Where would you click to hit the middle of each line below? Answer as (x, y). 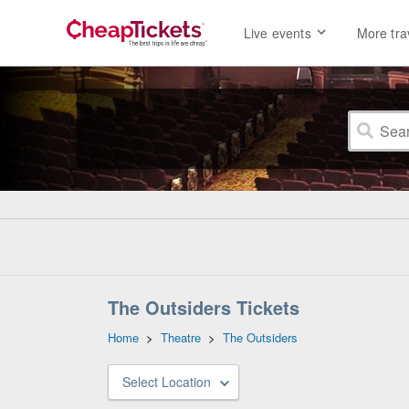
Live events (278, 33)
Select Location (167, 382)
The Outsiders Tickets (204, 307)
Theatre (181, 337)
